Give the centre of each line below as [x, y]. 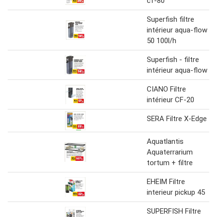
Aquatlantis [165, 142]
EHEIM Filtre [166, 182]
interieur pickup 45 [176, 193]
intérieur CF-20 [170, 100]
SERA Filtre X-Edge [177, 119]
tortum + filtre [170, 163]
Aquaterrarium [170, 152]
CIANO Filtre [166, 89]
